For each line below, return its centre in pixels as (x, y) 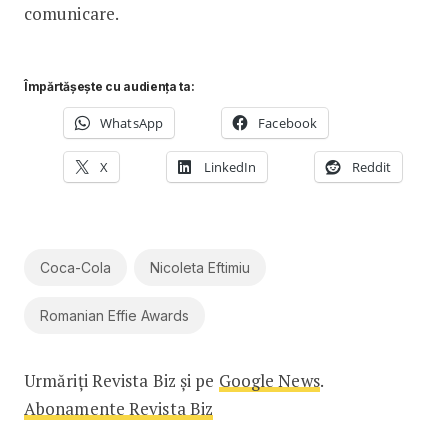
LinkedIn (230, 166)
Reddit (371, 166)
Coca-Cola (75, 267)
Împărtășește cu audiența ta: (109, 86)
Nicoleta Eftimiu (199, 267)
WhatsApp (131, 122)
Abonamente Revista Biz (118, 408)
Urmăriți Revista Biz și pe (121, 380)
